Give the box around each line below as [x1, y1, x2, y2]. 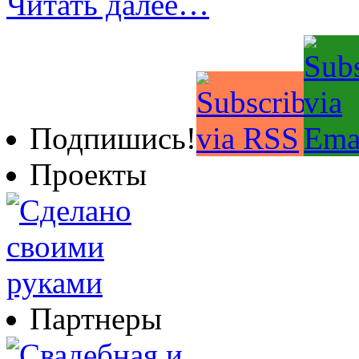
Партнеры [30, 301, 162, 336]
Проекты [30, 156, 147, 192]
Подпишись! [30, 120, 196, 155]
